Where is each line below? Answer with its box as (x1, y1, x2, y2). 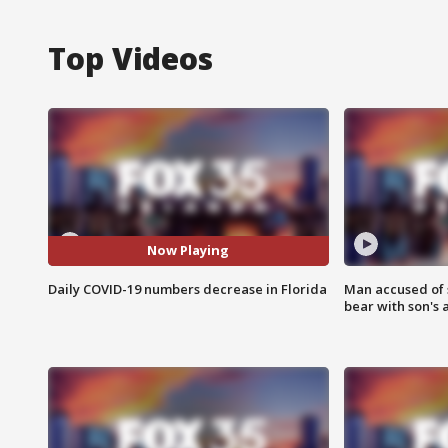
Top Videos (48, 37, 213, 79)
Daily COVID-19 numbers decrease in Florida (48, 279, 327, 298)
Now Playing (147, 241, 230, 260)
